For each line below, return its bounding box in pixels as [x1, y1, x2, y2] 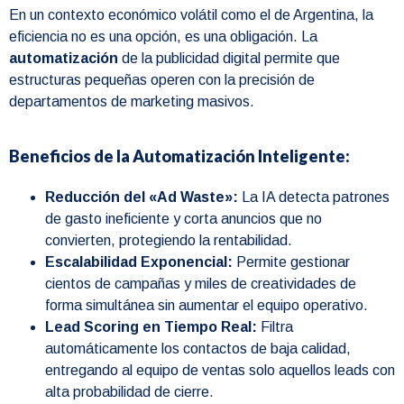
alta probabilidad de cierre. [45, 384, 214, 400]
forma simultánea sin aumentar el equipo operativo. [45, 298, 368, 314]
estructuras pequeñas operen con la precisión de [9, 71, 315, 87]
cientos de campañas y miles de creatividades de [45, 276, 356, 292]
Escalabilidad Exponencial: [45, 254, 233, 271]
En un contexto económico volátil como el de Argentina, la [9, 6, 373, 23]
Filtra [257, 319, 293, 335]
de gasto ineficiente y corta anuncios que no [45, 211, 322, 227]
